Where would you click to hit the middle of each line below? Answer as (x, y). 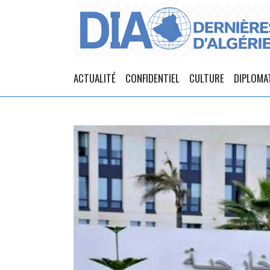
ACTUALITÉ (95, 78)
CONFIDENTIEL (152, 78)
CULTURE (207, 78)
